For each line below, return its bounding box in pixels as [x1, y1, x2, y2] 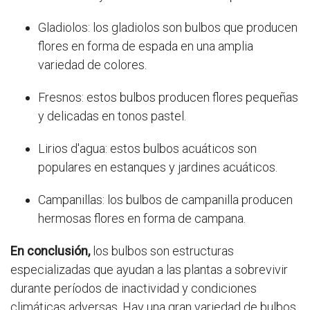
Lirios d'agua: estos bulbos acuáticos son [38, 141, 257, 156]
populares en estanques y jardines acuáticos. [38, 160, 277, 175]
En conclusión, [10, 244, 90, 259]
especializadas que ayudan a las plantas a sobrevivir [10, 262, 288, 277]
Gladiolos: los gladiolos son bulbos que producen [38, 20, 298, 35]
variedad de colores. [38, 57, 147, 73]
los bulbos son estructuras [90, 244, 234, 259]
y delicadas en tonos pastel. [38, 109, 186, 124]
